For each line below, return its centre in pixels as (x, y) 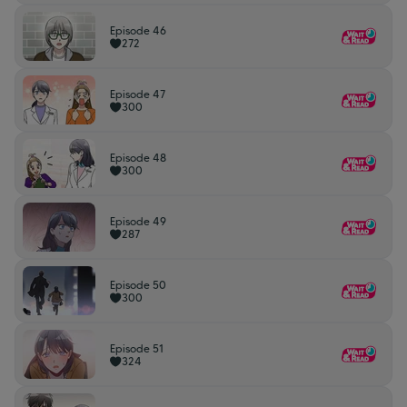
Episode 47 (138, 94)
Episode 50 (138, 285)
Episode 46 (138, 30)
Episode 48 (138, 158)
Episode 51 (137, 348)
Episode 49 (138, 221)
